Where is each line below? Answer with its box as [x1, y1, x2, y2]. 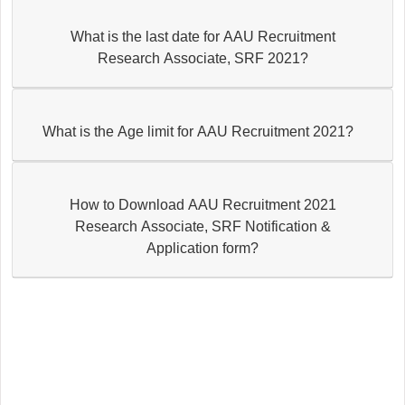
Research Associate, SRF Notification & [74, 218, 331, 234]
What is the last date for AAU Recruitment [70, 28, 335, 44]
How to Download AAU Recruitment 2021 [69, 196, 336, 212]
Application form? [146, 240, 259, 256]
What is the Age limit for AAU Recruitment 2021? [42, 123, 353, 139]
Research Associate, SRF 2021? [97, 50, 308, 66]
